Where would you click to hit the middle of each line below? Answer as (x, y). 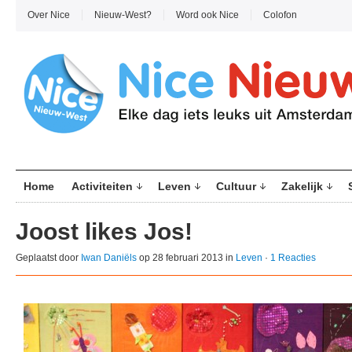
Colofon (280, 15)
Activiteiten (102, 186)
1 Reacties (293, 258)
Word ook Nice (207, 15)
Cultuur (236, 186)
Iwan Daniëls (109, 258)
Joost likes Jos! (104, 231)
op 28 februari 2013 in (186, 258)
